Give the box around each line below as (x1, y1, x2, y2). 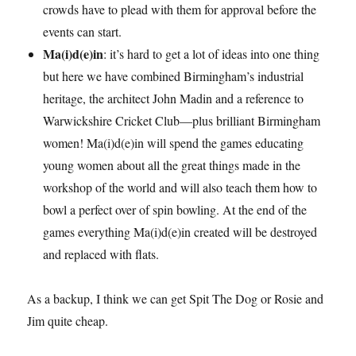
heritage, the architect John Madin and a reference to (43, 90, 304, 107)
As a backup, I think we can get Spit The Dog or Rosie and (27, 290, 324, 308)
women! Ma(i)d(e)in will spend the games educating (43, 134, 304, 152)
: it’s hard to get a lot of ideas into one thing (103, 45, 320, 63)
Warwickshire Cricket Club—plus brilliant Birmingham (43, 112, 321, 130)
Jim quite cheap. (27, 312, 109, 330)
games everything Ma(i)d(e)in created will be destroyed (43, 223, 318, 241)
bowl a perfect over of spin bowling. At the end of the (43, 201, 308, 219)
